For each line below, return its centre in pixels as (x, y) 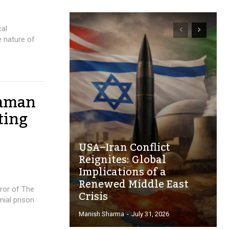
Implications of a (122, 172)
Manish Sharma (101, 214)
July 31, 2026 (150, 214)
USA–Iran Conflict (124, 148)
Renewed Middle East (134, 185)
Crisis (93, 197)
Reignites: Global (122, 160)
